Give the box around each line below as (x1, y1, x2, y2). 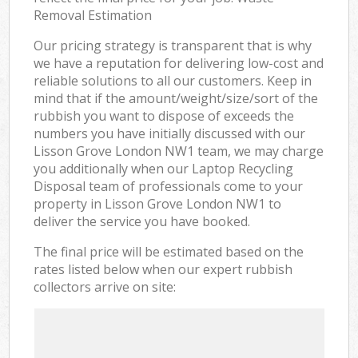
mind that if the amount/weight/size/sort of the (34, 89, 319, 107)
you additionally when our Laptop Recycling (34, 159, 294, 177)
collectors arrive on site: (34, 277, 177, 296)
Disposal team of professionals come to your (34, 177, 304, 195)
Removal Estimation (34, 6, 153, 24)
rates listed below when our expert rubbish (34, 260, 293, 278)
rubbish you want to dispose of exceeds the (34, 106, 295, 125)
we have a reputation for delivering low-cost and (34, 54, 324, 72)
